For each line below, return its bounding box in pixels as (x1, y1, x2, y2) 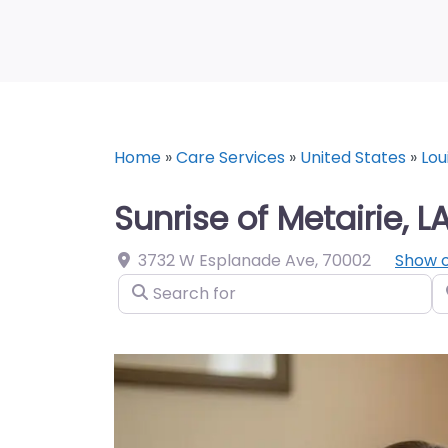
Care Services (176, 146, 285, 169)
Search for (117, 275, 200, 298)
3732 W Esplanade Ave (138, 249, 315, 272)
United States (300, 146, 406, 169)
